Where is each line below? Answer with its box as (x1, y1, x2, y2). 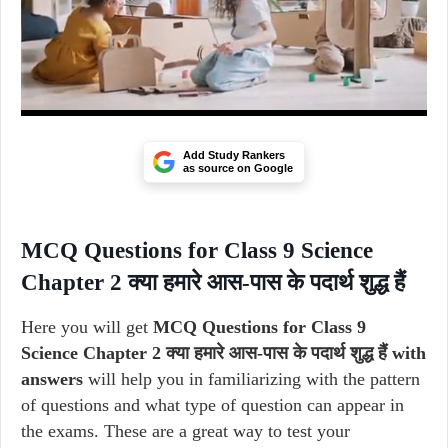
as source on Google (183, 162, 293, 174)
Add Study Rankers (183, 149, 285, 161)
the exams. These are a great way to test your (21, 421, 350, 441)
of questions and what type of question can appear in (21, 395, 404, 415)
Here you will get (21, 317, 153, 337)
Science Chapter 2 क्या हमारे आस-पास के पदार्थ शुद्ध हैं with (21, 343, 426, 363)
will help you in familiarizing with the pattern (83, 369, 420, 389)
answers (21, 369, 83, 389)
